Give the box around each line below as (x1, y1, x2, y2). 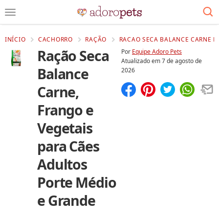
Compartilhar (128, 98, 168, 107)
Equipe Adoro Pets (132, 47, 182, 56)
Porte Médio (37, 173, 116, 192)
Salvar (148, 98, 166, 107)
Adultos (37, 155, 88, 174)
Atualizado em (121, 57, 162, 65)
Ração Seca (37, 46, 109, 65)
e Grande (37, 191, 95, 210)
